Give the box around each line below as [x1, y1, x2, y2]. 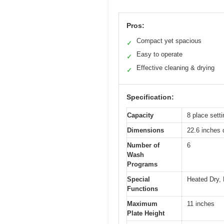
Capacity [127, 111, 153, 119]
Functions [127, 185, 158, 193]
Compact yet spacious [136, 37, 201, 45]
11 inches [187, 200, 214, 208]
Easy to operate [136, 50, 182, 58]
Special [127, 175, 150, 183]
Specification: [126, 93, 174, 101]
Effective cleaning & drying [136, 64, 214, 72]
